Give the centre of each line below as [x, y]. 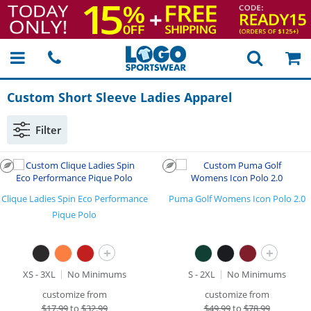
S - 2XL [201, 274]
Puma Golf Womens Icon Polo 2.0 [237, 199]
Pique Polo [74, 215]
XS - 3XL [39, 274]
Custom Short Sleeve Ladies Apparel [120, 97]
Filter [48, 130]
